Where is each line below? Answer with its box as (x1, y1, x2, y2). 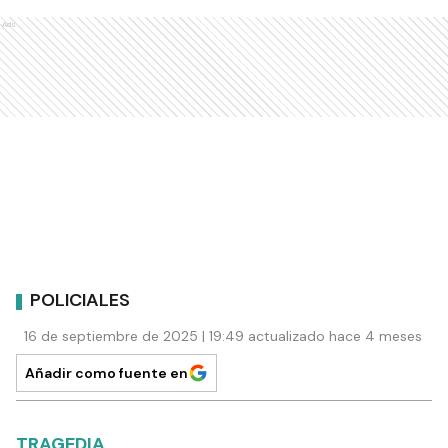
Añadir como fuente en (25, 363, 188, 382)
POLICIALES (30, 288, 130, 313)
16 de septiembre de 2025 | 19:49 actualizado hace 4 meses (24, 326, 422, 345)
